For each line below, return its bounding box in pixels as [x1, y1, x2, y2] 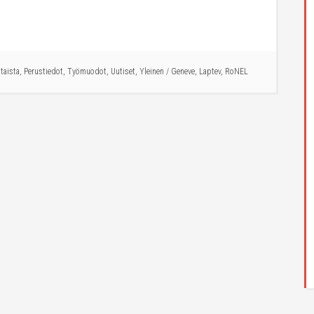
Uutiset [111, 67, 135, 76]
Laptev [199, 67, 221, 76]
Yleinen [139, 67, 164, 76]
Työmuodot [67, 67, 107, 76]
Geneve [171, 67, 195, 76]
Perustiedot [24, 67, 63, 76]
